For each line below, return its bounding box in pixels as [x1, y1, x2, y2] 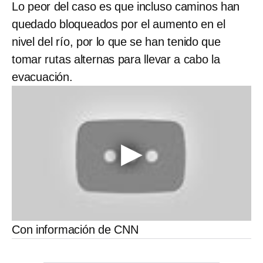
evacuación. [12, 70, 73, 84]
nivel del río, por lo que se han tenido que [12, 35, 221, 49]
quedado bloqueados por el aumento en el [12, 18, 225, 31]
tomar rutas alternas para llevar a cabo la [12, 53, 220, 66]
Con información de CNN [12, 222, 139, 236]
